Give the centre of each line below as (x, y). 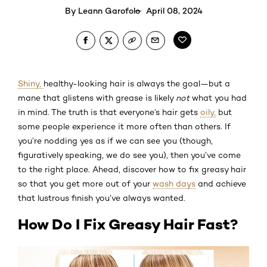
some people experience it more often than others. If (124, 126)
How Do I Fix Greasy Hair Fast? (128, 224)
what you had (218, 97)
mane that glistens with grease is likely (97, 97)
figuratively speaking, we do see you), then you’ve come (129, 155)
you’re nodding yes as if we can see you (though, (115, 140)
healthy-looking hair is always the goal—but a (137, 83)
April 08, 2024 (174, 10)
